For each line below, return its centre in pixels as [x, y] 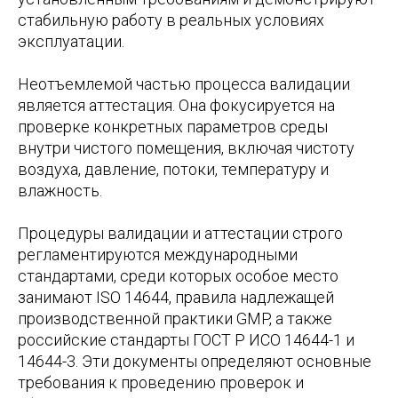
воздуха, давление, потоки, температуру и [173, 170]
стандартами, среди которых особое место [178, 276]
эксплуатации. [71, 42]
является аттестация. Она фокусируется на [176, 106]
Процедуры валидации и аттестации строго [180, 234]
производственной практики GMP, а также [175, 319]
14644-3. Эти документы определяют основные [195, 362]
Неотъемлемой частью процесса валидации [184, 84]
